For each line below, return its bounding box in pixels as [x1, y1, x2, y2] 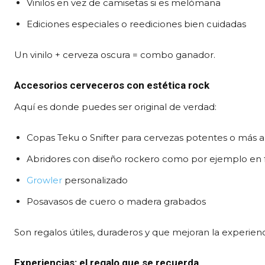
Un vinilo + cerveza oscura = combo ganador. [14, 49, 215, 60]
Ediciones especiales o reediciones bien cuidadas [27, 18, 246, 30]
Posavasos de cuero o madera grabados [27, 195, 206, 207]
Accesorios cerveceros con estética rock [14, 79, 209, 91]
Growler [27, 174, 62, 186]
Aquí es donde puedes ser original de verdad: [14, 101, 216, 112]
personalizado [62, 174, 128, 186]
